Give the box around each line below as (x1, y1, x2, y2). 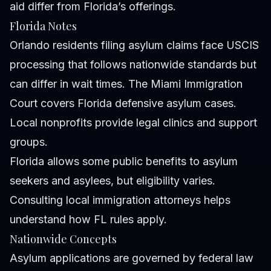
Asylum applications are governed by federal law (10, 251, 253, 264)
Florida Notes (10, 18, 77, 33)
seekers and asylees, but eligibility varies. (10, 174, 215, 187)
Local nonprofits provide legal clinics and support (10, 116, 257, 129)
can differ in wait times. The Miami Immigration (10, 77, 243, 90)
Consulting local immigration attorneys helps (10, 193, 230, 206)
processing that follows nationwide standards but (10, 57, 256, 71)
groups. (10, 135, 48, 148)
